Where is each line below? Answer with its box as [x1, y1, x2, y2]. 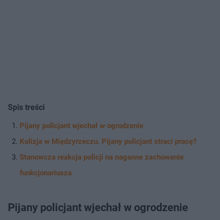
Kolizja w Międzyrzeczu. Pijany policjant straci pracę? [20, 137, 196, 146]
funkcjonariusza [20, 168, 72, 177]
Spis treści [8, 102, 45, 112]
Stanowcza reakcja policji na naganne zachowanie [20, 152, 184, 162]
